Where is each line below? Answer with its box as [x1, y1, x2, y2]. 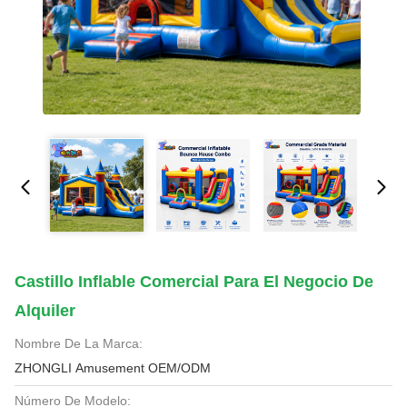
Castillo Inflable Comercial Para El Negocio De [15, 273, 373, 291]
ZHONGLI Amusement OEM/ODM [148, 361, 211, 375]
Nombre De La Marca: [15, 336, 143, 351]
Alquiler [15, 302, 75, 320]
